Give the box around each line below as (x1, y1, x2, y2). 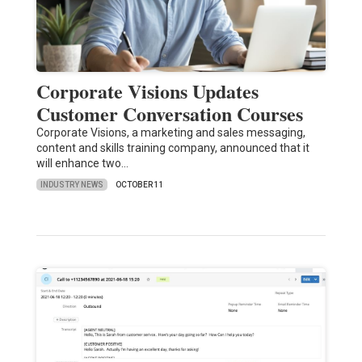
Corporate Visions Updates (36, 77, 259, 106)
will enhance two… (36, 157, 128, 170)
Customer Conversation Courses (36, 99, 303, 128)
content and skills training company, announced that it (36, 141, 309, 155)
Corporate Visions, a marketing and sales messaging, (36, 126, 305, 140)
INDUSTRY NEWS (40, 179, 103, 189)
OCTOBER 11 (115, 180, 164, 190)
